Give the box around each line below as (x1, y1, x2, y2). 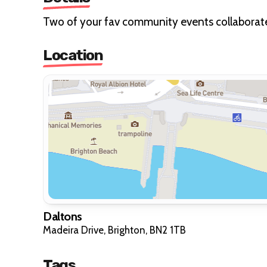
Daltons (43, 209, 82, 223)
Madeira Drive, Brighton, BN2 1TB (43, 223, 186, 236)
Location (43, 46, 103, 64)
